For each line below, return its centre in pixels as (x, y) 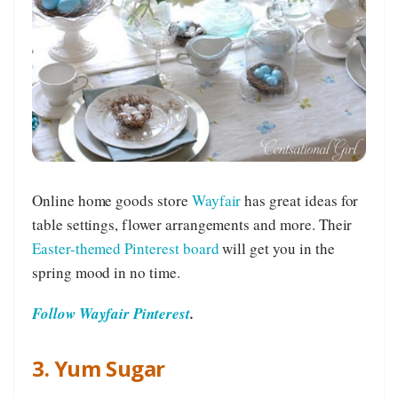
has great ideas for (300, 201)
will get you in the (277, 249)
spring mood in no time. (106, 273)
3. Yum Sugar (99, 368)
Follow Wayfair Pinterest (111, 314)
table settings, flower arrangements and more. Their (192, 225)
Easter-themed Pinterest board (126, 249)
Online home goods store (112, 201)
